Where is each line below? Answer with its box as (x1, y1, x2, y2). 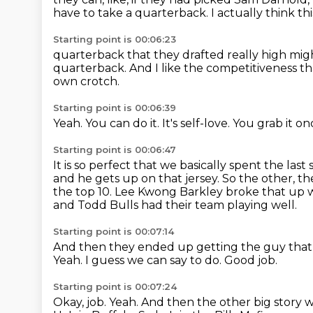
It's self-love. (162, 117, 233, 130)
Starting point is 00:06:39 (53, 102, 176, 113)
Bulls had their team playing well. (110, 198, 297, 212)
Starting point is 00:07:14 (53, 226, 174, 237)
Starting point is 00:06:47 (53, 144, 176, 155)
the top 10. (53, 185, 115, 198)
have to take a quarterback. (53, 6, 211, 20)
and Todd (53, 198, 110, 212)
